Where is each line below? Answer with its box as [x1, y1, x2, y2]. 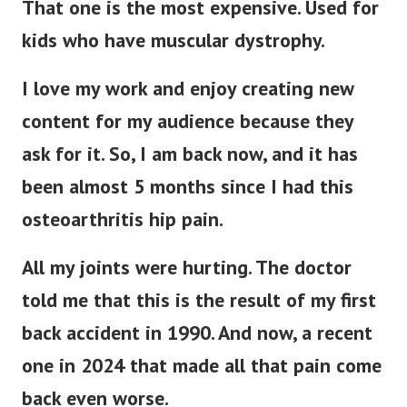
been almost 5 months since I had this [22, 174, 353, 200]
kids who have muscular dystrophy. [22, 27, 325, 54]
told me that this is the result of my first [22, 287, 376, 313]
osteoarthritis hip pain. [22, 206, 223, 233]
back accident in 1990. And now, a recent [22, 320, 372, 346]
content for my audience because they [22, 108, 353, 134]
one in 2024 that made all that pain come [22, 352, 382, 379]
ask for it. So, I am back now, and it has [22, 141, 358, 167]
